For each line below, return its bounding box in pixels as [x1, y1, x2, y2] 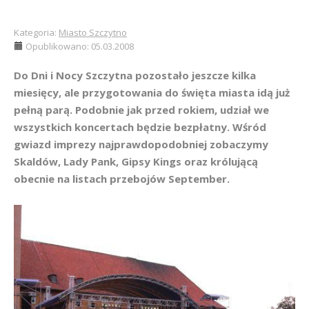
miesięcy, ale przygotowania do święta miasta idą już [14, 86, 290, 99]
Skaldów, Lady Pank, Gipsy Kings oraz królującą [14, 154, 258, 168]
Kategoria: [14, 26, 59, 39]
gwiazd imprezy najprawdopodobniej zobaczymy [14, 137, 268, 151]
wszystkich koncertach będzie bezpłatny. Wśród [14, 120, 266, 134]
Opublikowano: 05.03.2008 [26, 40, 134, 52]
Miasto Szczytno [59, 26, 127, 39]
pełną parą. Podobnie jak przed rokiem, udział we [14, 103, 269, 117]
